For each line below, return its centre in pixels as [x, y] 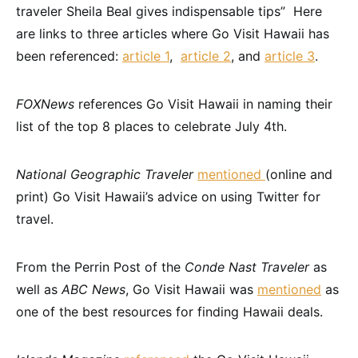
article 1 [146, 56]
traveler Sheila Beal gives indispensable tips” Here [169, 12]
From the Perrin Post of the [100, 267]
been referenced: [69, 56]
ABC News [93, 290]
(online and [299, 175]
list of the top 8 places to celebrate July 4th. [151, 127]
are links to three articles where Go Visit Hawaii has [173, 34]
